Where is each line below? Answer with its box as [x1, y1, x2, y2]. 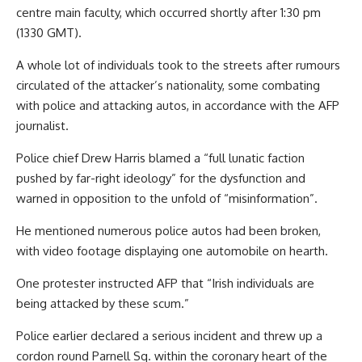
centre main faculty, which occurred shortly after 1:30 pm [16, 4, 321, 20]
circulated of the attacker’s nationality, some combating [16, 77, 320, 93]
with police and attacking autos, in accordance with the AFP [16, 97, 339, 113]
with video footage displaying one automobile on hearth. [16, 242, 328, 259]
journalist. [16, 117, 69, 133]
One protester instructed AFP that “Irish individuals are [16, 275, 314, 291]
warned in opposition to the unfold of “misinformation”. [16, 190, 318, 206]
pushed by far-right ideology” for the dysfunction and [16, 170, 305, 186]
